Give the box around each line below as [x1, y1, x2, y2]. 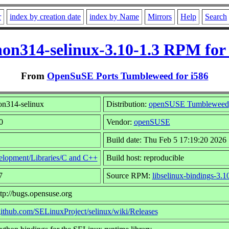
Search [205, 12, 227, 21]
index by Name [89, 12, 139, 21]
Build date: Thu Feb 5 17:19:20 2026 [106, 135, 226, 144]
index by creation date [10, 12, 81, 21]
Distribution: [106, 99, 149, 108]
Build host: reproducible [106, 153, 184, 162]
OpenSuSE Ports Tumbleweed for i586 [47, 70, 209, 81]
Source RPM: [106, 171, 152, 180]
